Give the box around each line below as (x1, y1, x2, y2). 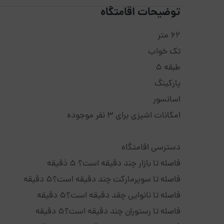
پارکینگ (152, 77, 180, 90)
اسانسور (151, 93, 180, 106)
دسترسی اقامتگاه (121, 141, 180, 154)
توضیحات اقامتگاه (100, 4, 180, 21)
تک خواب (146, 45, 180, 58)
